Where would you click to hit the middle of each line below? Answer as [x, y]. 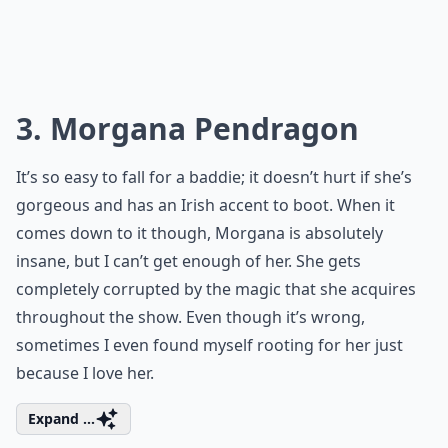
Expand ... [61, 418]
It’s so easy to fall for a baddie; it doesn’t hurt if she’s [214, 177]
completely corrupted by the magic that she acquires [216, 289]
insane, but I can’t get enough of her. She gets [188, 261]
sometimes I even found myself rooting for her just [209, 345]
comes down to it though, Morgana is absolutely [199, 233]
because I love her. [85, 373]
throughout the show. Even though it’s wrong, [190, 317]
